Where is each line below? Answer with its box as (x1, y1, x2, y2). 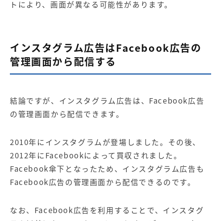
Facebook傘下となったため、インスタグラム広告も (10, 163, 205, 174)
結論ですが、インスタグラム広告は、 (10, 95, 149, 106)
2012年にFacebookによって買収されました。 (10, 149, 182, 161)
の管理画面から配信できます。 (10, 108, 124, 119)
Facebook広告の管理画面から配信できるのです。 (10, 176, 196, 187)
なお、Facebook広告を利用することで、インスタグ (10, 204, 204, 216)
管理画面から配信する (10, 54, 116, 69)
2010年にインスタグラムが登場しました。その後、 (10, 136, 201, 147)
